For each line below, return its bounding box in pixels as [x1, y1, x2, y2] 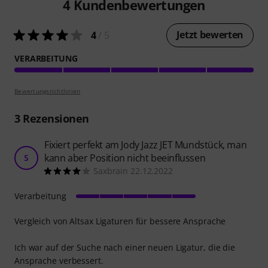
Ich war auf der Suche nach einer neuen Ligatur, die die [14, 241, 235, 253]
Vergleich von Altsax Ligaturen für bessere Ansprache [14, 215, 226, 227]
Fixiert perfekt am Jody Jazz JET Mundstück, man [44, 138, 247, 151]
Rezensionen [20, 111, 89, 126]
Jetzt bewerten [176, 28, 243, 41]
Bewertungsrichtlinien [14, 86, 81, 95]
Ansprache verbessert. [14, 254, 103, 266]
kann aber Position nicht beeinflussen [44, 151, 206, 165]
